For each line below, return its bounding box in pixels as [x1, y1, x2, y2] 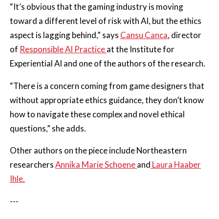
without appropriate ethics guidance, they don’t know [10, 94, 204, 105]
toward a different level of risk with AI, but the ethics [10, 15, 201, 26]
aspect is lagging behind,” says [10, 29, 120, 40]
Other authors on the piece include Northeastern [10, 145, 187, 156]
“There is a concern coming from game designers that [10, 80, 204, 91]
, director [168, 29, 201, 40]
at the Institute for [107, 44, 175, 54]
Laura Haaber [151, 159, 201, 170]
